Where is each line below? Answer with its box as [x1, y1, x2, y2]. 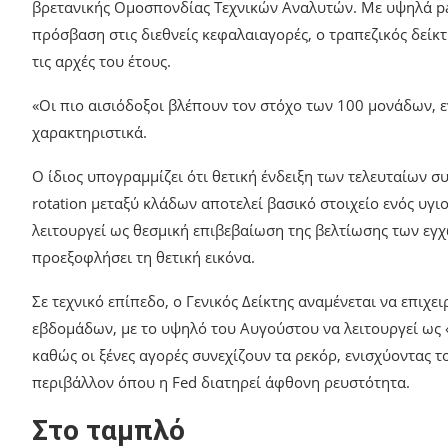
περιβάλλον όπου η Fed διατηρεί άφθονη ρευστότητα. [32, 371, 410, 392]
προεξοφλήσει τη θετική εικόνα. [32, 246, 255, 267]
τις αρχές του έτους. [32, 50, 171, 71]
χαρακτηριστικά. [32, 121, 147, 142]
